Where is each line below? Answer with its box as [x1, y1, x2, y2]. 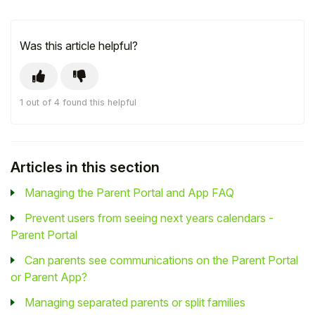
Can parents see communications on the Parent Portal [25, 252, 298, 267]
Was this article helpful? [20, 38, 138, 53]
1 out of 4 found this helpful [20, 96, 136, 108]
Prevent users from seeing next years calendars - [25, 210, 274, 225]
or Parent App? [11, 269, 87, 284]
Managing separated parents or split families [25, 295, 245, 309]
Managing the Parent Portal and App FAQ [25, 185, 234, 200]
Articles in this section [11, 158, 160, 176]
